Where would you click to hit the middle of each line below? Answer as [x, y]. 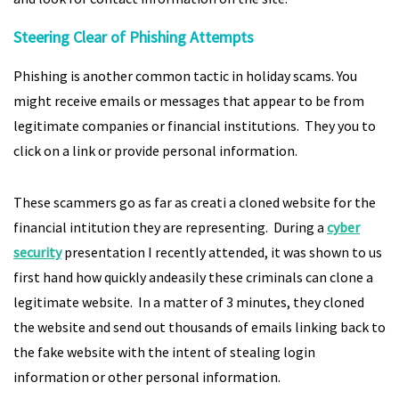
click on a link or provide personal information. [155, 151]
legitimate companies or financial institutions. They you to [195, 126]
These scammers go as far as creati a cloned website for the [195, 202]
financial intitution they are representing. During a [170, 227]
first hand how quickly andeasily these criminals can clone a [193, 277]
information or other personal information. [147, 377]
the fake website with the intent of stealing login [164, 352]
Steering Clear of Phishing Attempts [134, 37]
